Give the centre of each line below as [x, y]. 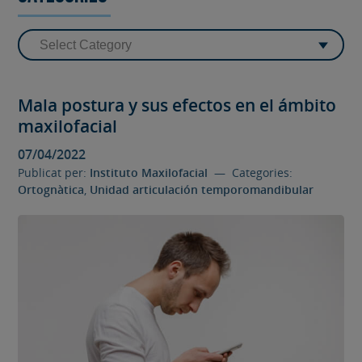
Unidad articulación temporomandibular [202, 189]
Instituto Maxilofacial [149, 172]
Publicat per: [54, 172]
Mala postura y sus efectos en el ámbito [177, 105]
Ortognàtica [51, 189]
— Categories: [250, 172]
